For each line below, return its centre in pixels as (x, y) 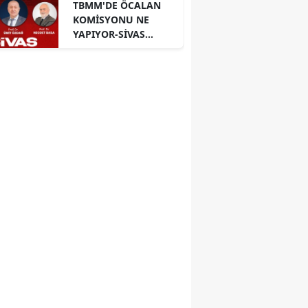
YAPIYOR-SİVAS (109, 34)
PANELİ (90, 49)
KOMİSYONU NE (111, 20)
